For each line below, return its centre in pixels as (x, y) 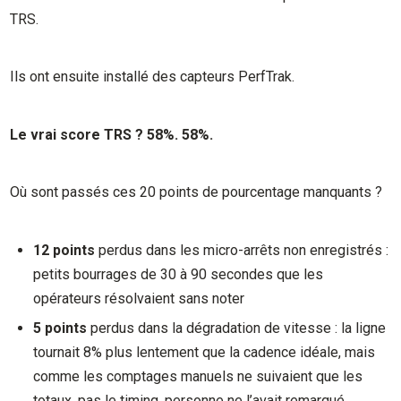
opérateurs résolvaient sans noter (139, 298)
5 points (60, 328)
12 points (66, 250)
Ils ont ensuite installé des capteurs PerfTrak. (153, 77)
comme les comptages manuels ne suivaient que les (198, 377)
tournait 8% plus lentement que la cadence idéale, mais (205, 353)
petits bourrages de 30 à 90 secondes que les (179, 274)
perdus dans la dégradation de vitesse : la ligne (237, 328)
